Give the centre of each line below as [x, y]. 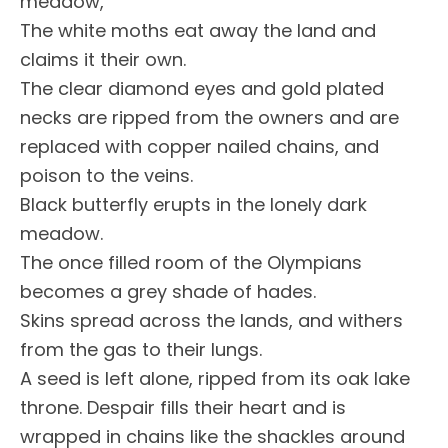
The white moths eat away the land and [198, 30]
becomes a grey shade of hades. [168, 291]
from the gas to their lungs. [141, 349]
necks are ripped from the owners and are [209, 117]
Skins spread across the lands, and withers [211, 320]
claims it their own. [103, 59]
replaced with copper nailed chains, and [199, 146]
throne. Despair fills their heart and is [183, 407]
